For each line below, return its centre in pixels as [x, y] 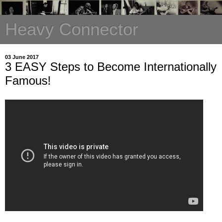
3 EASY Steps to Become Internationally [111, 67]
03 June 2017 [22, 57]
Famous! [28, 81]
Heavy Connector [72, 29]
